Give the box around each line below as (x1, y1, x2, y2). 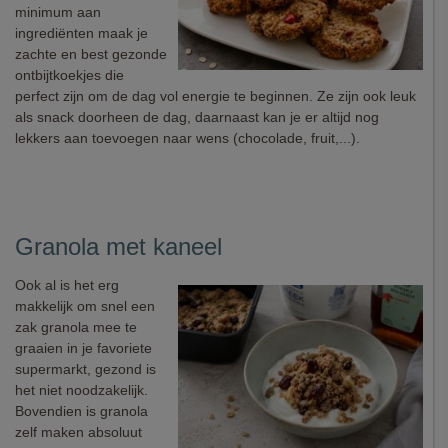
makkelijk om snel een (15, 298, 155, 314)
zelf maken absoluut (15, 424, 142, 440)
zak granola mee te (15, 319, 137, 335)
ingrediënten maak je (15, 25, 148, 41)
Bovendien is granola (15, 403, 148, 419)
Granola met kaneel (15, 233, 222, 260)
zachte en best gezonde (15, 46, 167, 62)
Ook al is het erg (15, 277, 119, 293)
